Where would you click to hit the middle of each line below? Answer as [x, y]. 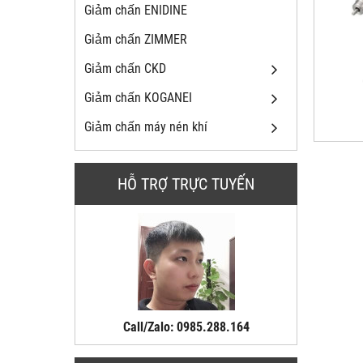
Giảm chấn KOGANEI [138, 98]
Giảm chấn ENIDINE [136, 11]
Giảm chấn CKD [125, 69]
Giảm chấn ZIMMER [136, 40]
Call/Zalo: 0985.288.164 [186, 327]
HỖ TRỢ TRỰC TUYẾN [186, 184]
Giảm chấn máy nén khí [146, 127]
